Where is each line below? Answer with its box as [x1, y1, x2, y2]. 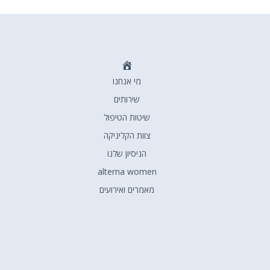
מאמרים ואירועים [99, 184, 155, 196]
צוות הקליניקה [103, 130, 151, 142]
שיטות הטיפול [104, 111, 151, 124]
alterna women [97, 166, 157, 178]
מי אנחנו [113, 75, 142, 87]
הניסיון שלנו [107, 148, 147, 160]
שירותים [114, 93, 140, 105]
